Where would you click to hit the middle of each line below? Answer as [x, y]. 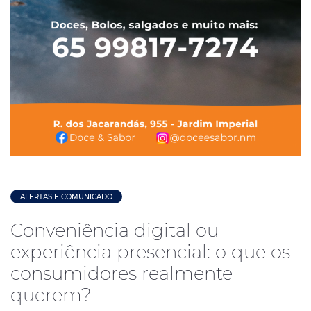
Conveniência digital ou [115, 230]
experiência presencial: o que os [150, 252]
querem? [51, 295]
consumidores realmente [121, 273]
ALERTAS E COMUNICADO [66, 196]
